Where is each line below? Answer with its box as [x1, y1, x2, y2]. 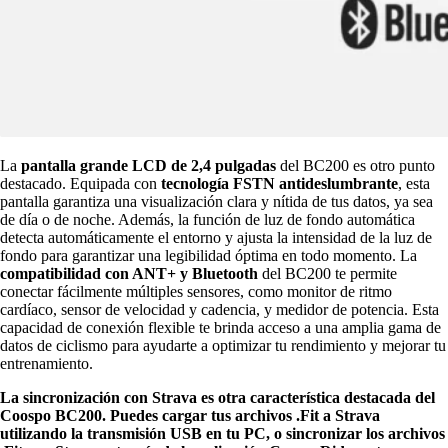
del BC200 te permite [258, 264, 397, 282]
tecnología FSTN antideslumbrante [157, 174, 398, 192]
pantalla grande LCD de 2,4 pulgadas [21, 156, 276, 174]
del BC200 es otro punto [276, 156, 435, 174]
